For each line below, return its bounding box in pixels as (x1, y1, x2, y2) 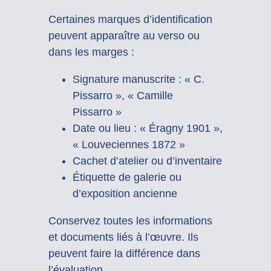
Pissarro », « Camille (72, 90, 173, 102)
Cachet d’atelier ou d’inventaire (72, 155, 222, 168)
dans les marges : (48, 46, 134, 59)
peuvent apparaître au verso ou (48, 30, 200, 42)
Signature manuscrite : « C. (72, 73, 204, 86)
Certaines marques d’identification (48, 13, 212, 26)
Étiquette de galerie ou (72, 171, 181, 184)
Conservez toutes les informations (48, 215, 212, 227)
